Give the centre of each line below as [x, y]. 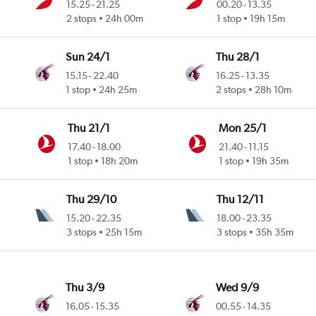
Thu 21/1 [89, 128]
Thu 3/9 [85, 287]
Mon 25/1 [243, 128]
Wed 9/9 [238, 287]
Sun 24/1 [88, 56]
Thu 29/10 [92, 199]
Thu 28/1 [238, 56]
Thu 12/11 [241, 199]
